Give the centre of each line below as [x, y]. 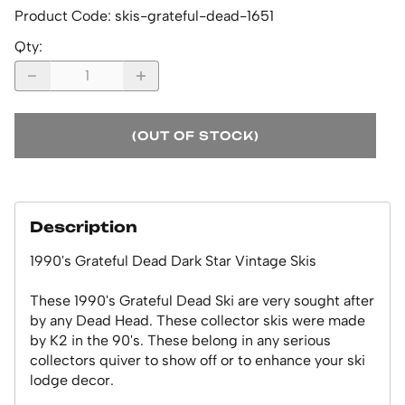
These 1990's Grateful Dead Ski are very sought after [202, 300]
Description [84, 226]
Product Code [61, 15]
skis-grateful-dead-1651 [194, 15]
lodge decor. [72, 380]
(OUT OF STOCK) [195, 135]
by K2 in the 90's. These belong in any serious [180, 340]
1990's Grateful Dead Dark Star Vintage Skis [173, 260]
